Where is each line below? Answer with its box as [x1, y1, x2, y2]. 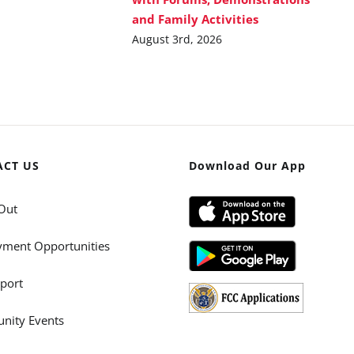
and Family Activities [132, 10, 259, 27]
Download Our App [188, 157, 306, 173]
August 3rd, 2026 [132, 31, 223, 47]
